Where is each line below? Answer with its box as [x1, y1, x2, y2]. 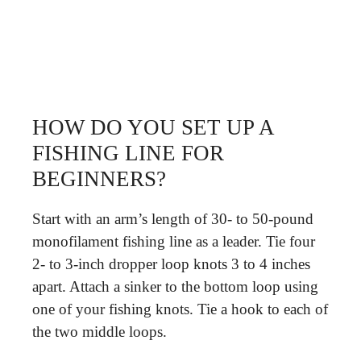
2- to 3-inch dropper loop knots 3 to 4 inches [32, 255, 310, 272]
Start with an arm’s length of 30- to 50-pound [32, 210, 313, 227]
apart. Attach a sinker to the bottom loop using [32, 278, 318, 295]
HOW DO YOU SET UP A [32, 115, 274, 139]
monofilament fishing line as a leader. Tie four [32, 233, 315, 250]
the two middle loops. [32, 323, 167, 340]
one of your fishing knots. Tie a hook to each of [32, 301, 328, 317]
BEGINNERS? [32, 167, 166, 191]
